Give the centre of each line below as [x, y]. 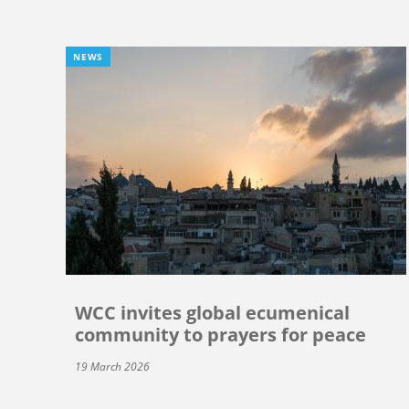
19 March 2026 [112, 367]
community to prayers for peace [220, 335]
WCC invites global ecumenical [212, 313]
